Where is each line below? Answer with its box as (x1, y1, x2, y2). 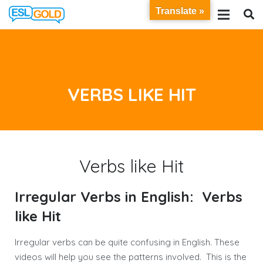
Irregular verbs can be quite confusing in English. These (15, 237, 240, 248)
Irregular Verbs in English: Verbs (15, 188, 242, 205)
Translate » (156, 6, 204, 16)
